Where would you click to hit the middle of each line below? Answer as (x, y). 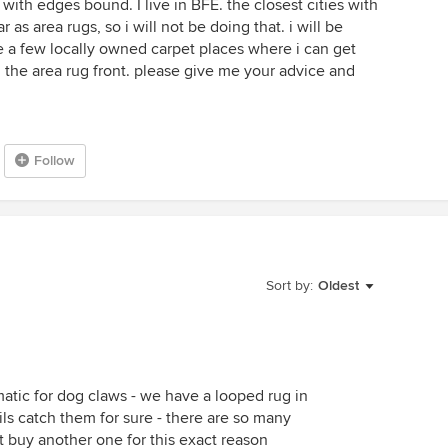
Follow (54, 160)
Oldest (338, 285)
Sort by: (289, 285)
